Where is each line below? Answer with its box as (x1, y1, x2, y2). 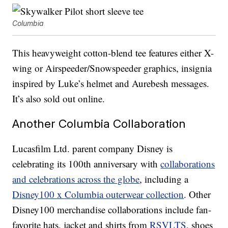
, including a (139, 173, 189, 186)
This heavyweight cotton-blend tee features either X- (12, 46, 214, 60)
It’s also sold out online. (12, 92, 105, 105)
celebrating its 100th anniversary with (12, 157, 161, 170)
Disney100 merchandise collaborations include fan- (12, 203, 212, 216)
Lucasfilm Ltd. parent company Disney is (12, 142, 173, 155)
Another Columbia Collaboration (12, 117, 186, 131)
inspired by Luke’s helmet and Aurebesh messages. (12, 77, 210, 90)
